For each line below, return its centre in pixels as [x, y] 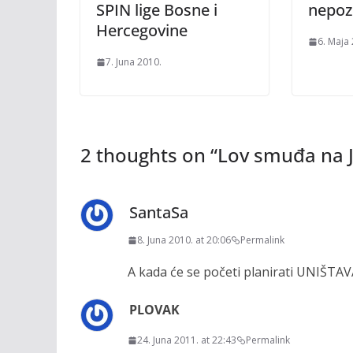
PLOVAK [154, 310]
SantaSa [159, 212]
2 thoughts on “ [149, 155]
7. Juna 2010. [134, 62]
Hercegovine [142, 30]
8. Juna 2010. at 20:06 [184, 240]
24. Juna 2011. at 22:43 [187, 340]
